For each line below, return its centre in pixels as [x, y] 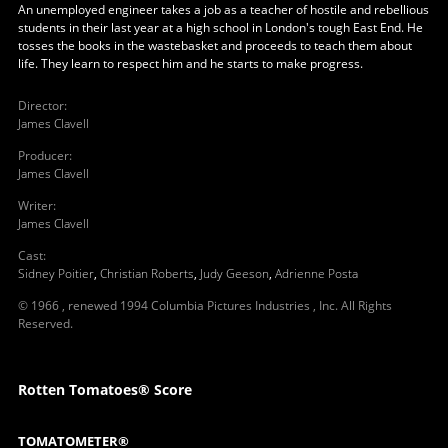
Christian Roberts [146, 273]
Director [40, 105]
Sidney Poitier [55, 273]
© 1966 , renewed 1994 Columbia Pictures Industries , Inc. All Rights [204, 305]
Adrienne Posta [316, 273]
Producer [43, 155]
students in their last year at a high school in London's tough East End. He [220, 27]
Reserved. [45, 323]
